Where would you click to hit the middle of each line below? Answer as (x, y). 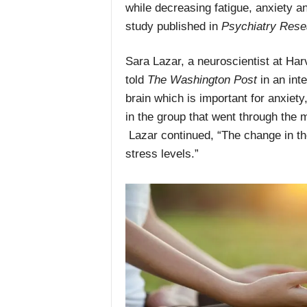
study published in (171, 27)
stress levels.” (162, 154)
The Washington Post (202, 80)
